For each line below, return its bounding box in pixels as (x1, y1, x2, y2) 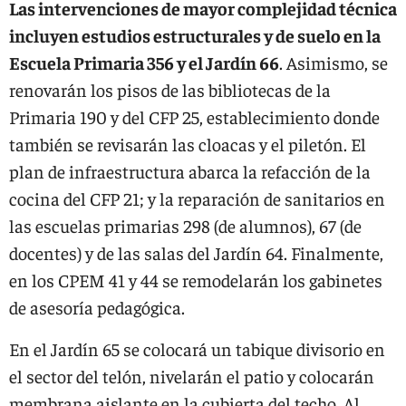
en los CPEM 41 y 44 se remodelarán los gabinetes (9, 268, 382, 291)
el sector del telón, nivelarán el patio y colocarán (9, 364, 374, 387)
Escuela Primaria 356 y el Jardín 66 (9, 51, 279, 73)
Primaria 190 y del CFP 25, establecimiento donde (9, 105, 380, 128)
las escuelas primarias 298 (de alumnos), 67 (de (9, 214, 362, 237)
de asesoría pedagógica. (9, 295, 185, 318)
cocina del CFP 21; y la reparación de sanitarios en (9, 187, 385, 209)
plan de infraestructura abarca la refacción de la (9, 159, 371, 182)
